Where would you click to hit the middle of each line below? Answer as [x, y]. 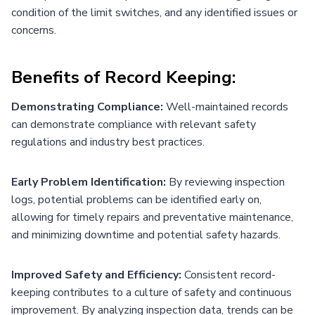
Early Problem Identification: [90, 182]
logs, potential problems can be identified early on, [136, 199]
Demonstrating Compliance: [87, 107]
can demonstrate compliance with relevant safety [134, 124]
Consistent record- [229, 275]
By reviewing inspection [227, 182]
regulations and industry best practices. [108, 142]
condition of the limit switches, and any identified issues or [154, 12]
